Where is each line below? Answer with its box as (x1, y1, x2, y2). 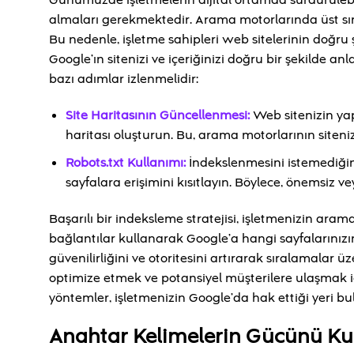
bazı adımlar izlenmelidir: (49, 70, 198, 88)
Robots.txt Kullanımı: (65, 153, 186, 171)
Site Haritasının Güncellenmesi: (65, 107, 253, 125)
